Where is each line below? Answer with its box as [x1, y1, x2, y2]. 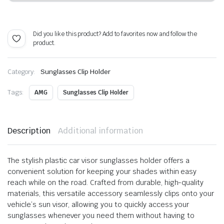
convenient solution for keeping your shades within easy [7, 166, 197, 176]
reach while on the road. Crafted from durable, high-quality [7, 177, 204, 187]
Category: [7, 67, 35, 76]
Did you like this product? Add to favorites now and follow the [33, 29, 197, 38]
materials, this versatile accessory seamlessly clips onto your [7, 188, 214, 198]
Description [7, 125, 50, 136]
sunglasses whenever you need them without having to [7, 210, 194, 220]
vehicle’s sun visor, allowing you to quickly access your [7, 199, 189, 209]
